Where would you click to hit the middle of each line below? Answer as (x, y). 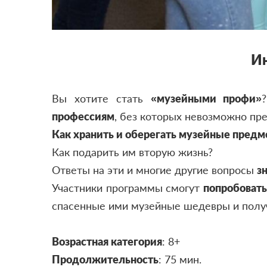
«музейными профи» (206, 98)
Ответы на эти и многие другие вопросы (154, 170)
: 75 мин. (181, 259)
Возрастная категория (107, 241)
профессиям (83, 116)
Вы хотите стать (101, 98)
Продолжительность (105, 259)
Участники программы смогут (128, 187)
